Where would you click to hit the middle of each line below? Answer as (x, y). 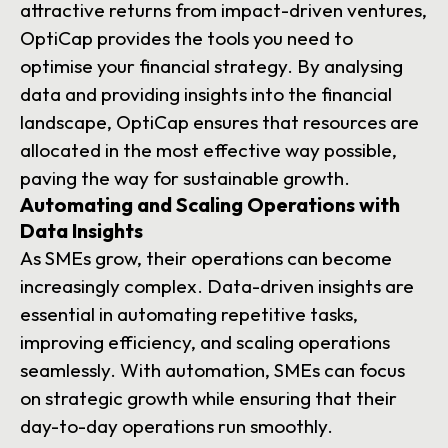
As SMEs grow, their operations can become (206, 258)
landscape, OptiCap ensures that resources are (219, 122)
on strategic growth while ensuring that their (208, 398)
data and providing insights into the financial (206, 94)
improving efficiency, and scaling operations (205, 342)
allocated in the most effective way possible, (208, 150)
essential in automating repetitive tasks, (189, 314)
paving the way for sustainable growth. (185, 178)
